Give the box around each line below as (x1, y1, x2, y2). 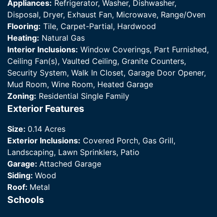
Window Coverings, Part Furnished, (78, 45, 209, 55)
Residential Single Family (36, 91, 129, 101)
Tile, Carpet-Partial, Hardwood (41, 21, 156, 31)
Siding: (7, 170, 35, 181)
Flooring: (7, 21, 41, 31)
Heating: (7, 33, 39, 43)
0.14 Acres (28, 124, 65, 134)
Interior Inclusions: (7, 45, 78, 55)
